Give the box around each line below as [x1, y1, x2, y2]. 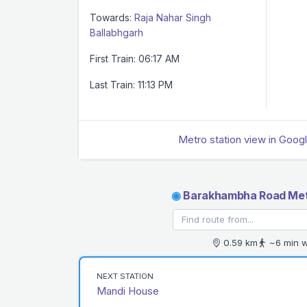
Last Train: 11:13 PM [90, 78, 173, 90]
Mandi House [97, 284, 159, 297]
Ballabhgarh [90, 26, 143, 38]
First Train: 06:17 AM [90, 52, 180, 64]
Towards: [90, 11, 132, 23]
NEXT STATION [97, 271, 153, 281]
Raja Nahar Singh [134, 11, 211, 23]
